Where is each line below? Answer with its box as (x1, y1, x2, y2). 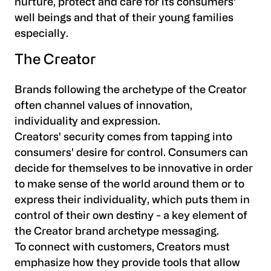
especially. (15, 29, 68, 40)
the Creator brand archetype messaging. (15, 227, 219, 238)
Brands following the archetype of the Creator (15, 85, 247, 96)
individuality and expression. (15, 117, 160, 128)
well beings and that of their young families (15, 13, 233, 24)
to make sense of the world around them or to (15, 180, 244, 191)
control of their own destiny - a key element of (15, 211, 247, 222)
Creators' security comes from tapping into (15, 132, 232, 143)
